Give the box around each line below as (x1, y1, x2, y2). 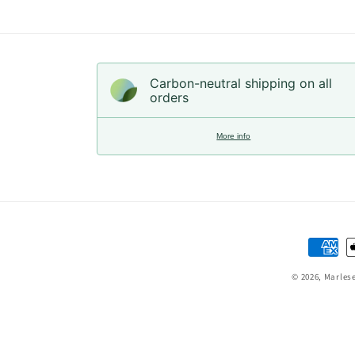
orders (150, 90, 189, 105)
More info (216, 132, 251, 140)
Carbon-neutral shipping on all (150, 75, 332, 91)
